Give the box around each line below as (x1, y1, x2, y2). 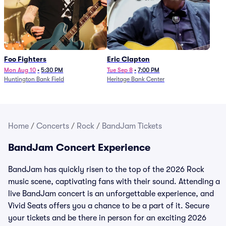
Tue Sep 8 (107, 67, 133, 74)
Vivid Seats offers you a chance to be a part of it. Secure (8, 201, 209, 210)
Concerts (36, 122, 69, 131)
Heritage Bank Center (107, 76, 164, 83)
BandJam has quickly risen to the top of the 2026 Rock (8, 165, 204, 174)
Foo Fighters (4, 55, 46, 63)
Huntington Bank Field (4, 76, 64, 83)
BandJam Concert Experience (8, 142, 150, 153)
